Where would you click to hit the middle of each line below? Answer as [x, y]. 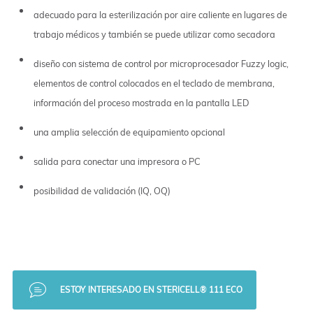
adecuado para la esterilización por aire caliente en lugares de [160, 14]
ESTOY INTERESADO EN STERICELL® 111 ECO [151, 289]
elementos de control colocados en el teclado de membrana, [154, 83]
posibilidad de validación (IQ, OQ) [102, 190]
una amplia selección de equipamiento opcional [129, 132]
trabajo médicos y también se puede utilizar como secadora [154, 34]
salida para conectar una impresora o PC [117, 161]
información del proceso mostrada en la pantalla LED [141, 102]
